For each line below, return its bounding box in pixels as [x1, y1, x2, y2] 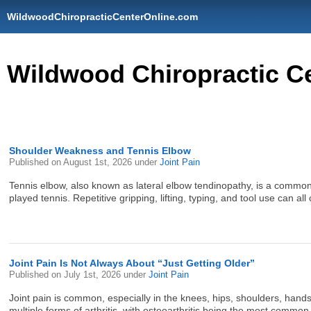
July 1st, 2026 [64, 269, 124, 280]
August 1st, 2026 [63, 157, 135, 167]
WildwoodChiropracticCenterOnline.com [7, 11, 198, 22]
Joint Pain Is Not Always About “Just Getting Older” [9, 258, 255, 269]
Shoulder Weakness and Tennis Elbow [9, 145, 192, 156]
